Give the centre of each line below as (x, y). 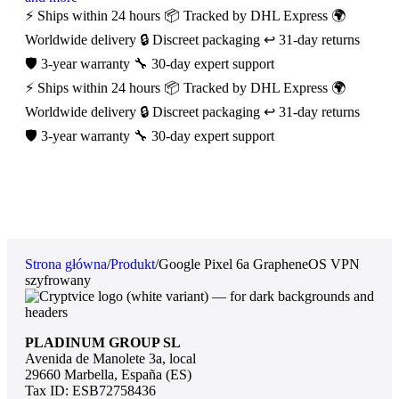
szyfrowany (58, 281)
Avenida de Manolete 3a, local (110, 359)
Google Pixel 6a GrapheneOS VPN (259, 265)
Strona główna (66, 265)
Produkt (133, 265)
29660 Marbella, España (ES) (108, 375)
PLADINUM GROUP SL (103, 343)
